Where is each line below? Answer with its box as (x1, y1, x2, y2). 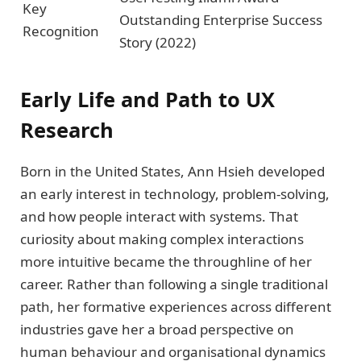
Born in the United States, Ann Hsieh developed (20, 162, 325, 181)
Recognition (23, 21, 99, 40)
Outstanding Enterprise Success (119, 10, 322, 29)
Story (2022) (119, 32, 196, 52)
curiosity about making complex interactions (20, 230, 304, 249)
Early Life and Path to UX (20, 85, 275, 114)
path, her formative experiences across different (20, 297, 331, 317)
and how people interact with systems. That (20, 207, 298, 226)
